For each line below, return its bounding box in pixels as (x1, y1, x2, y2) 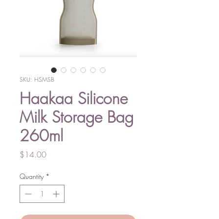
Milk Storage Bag (20, 106, 133, 128)
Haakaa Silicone (20, 88, 128, 109)
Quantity (20, 171, 44, 181)
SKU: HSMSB (20, 75, 54, 84)
